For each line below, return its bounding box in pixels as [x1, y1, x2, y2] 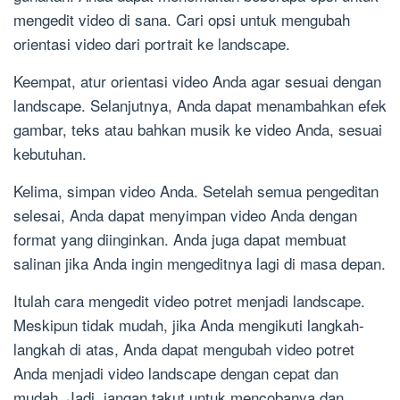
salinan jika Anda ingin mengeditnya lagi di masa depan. [13, 252, 386, 275]
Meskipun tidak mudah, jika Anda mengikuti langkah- [13, 313, 364, 337]
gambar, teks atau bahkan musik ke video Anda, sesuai [13, 118, 382, 141]
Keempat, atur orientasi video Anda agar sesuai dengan [13, 70, 381, 93]
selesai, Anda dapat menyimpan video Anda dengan [13, 204, 357, 227]
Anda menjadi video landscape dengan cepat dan [13, 362, 338, 385]
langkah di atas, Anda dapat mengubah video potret [13, 337, 354, 361]
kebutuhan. [13, 142, 87, 165]
